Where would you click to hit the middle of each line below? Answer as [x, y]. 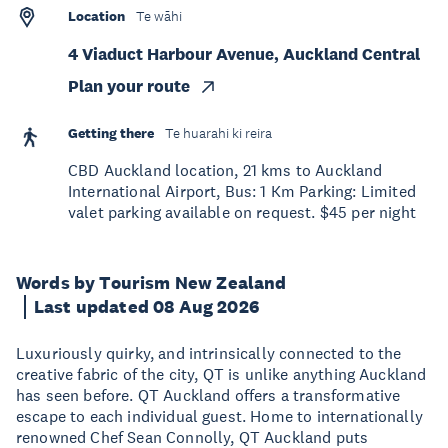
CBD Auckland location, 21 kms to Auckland [225, 170]
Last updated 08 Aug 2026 [146, 307]
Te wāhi [159, 16]
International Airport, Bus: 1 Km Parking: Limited [242, 191]
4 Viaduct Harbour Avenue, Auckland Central [244, 54]
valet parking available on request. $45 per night [242, 212]
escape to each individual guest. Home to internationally [219, 416]
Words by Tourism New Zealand [151, 283]
